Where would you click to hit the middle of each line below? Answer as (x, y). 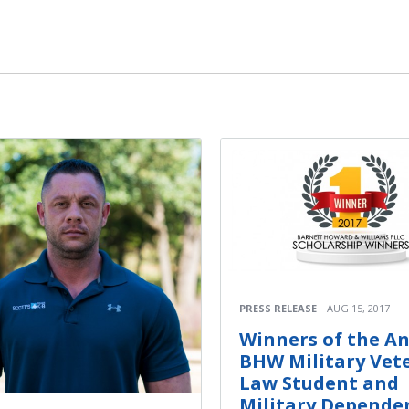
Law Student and (319, 383)
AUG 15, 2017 (358, 309)
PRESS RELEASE (278, 309)
